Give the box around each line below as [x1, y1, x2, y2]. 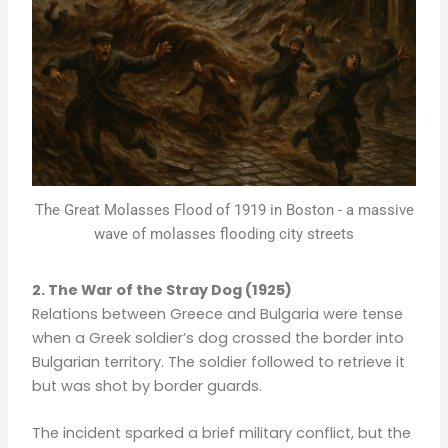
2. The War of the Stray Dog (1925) [32, 279, 293, 300]
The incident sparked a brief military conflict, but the [32, 423, 412, 444]
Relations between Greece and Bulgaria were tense [32, 303, 404, 324]
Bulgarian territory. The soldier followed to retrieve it [32, 351, 406, 372]
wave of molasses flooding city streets [94, 225, 354, 244]
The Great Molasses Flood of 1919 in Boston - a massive [34, 201, 414, 220]
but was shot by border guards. [32, 375, 263, 396]
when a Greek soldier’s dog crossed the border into [32, 327, 405, 348]
